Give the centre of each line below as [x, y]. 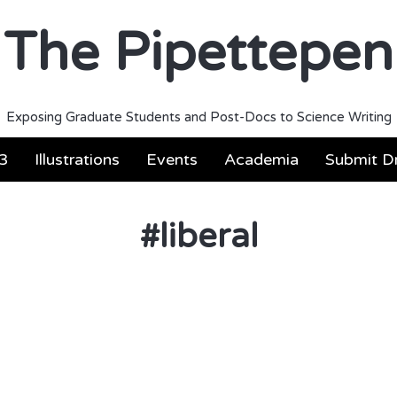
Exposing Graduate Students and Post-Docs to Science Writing [198, 117]
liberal [208, 237]
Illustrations [77, 160]
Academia [261, 160]
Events [172, 160]
